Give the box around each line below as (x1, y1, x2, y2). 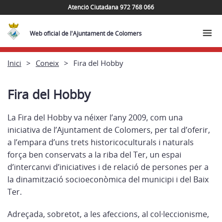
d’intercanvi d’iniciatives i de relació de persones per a (7, 162, 209, 172)
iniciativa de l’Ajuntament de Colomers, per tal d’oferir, (7, 124, 210, 135)
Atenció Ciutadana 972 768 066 (68, 2, 154, 11)
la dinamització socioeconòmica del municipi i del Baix (7, 174, 209, 185)
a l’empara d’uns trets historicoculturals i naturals (7, 137, 194, 148)
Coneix (36, 57, 59, 68)
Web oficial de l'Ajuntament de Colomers (29, 29, 142, 38)
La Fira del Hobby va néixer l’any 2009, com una (7, 112, 183, 123)
